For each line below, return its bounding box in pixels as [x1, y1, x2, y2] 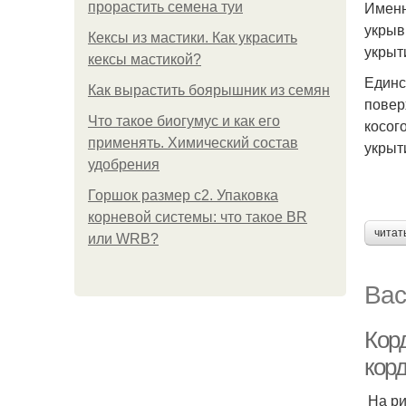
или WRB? [88, 231, 159, 246]
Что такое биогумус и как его [88, 113, 280, 129]
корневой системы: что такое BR [88, 209, 307, 225]
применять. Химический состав [88, 135, 298, 150]
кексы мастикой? [88, 52, 201, 67]
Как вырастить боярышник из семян [88, 82, 330, 98]
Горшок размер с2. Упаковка [88, 188, 278, 203]
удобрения [88, 157, 159, 172]
